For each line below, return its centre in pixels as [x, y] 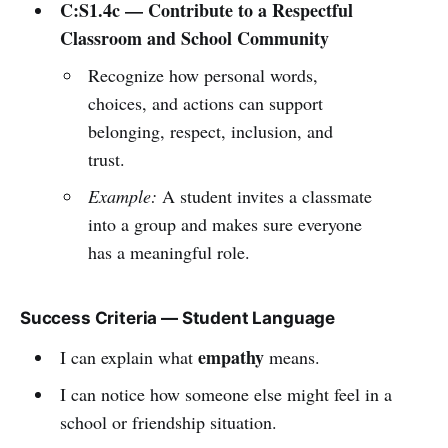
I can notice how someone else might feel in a [225, 393]
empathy [230, 356]
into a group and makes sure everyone [225, 223]
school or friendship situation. [168, 421]
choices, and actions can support [206, 102]
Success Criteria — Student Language [178, 317]
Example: [123, 195]
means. [291, 356]
